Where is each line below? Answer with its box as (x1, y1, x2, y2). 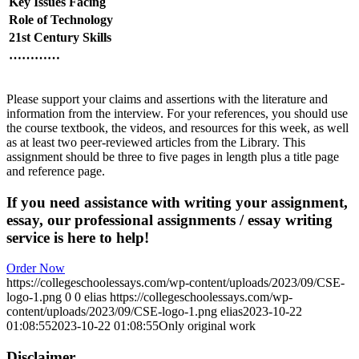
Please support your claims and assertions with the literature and (6, 91, 328, 106)
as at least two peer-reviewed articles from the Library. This (6, 135, 305, 149)
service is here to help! (6, 228, 149, 246)
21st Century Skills (9, 30, 111, 44)
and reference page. (6, 163, 105, 178)
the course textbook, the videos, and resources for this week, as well (6, 120, 349, 135)
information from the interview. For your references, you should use (6, 106, 348, 120)
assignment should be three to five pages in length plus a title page (6, 149, 339, 163)
